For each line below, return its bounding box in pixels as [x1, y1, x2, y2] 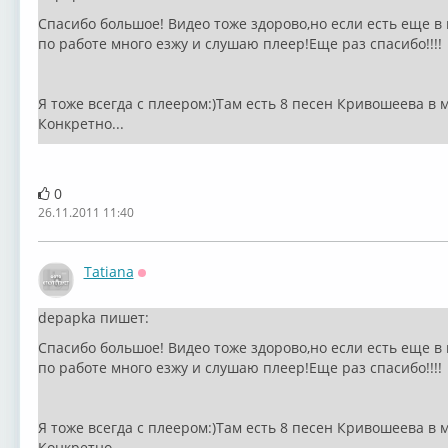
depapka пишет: [37, 308, 149, 327]
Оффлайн [137, 276, 203, 295]
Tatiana [83, 262, 134, 281]
